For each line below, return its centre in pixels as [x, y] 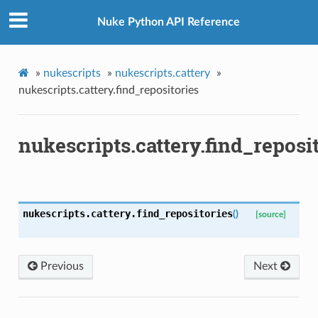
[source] [270, 214]
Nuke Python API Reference [168, 22]
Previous [60, 266]
